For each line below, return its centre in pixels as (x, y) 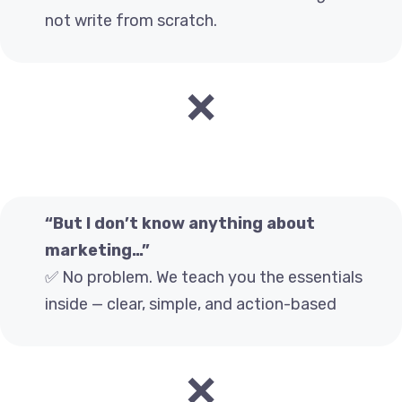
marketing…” (97, 251)
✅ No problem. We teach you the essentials (204, 278)
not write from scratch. (131, 21)
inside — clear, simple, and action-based (191, 305)
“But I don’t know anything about (180, 224)
